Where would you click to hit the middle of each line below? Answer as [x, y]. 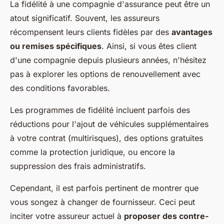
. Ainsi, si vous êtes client [149, 46]
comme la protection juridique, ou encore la [92, 152]
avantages [192, 32]
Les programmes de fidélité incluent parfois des [100, 110]
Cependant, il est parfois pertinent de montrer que [104, 188]
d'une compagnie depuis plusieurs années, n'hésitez [108, 60]
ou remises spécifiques [56, 46]
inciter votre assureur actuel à [67, 216]
